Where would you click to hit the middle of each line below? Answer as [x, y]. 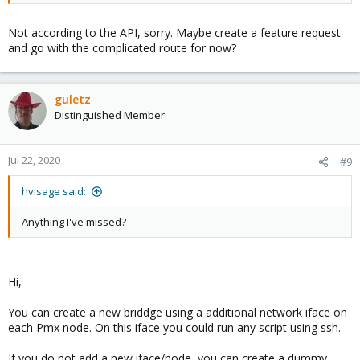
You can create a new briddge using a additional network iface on [178, 312]
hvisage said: [54, 191]
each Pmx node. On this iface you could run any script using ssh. [174, 327]
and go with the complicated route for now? [122, 48]
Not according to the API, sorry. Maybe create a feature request [174, 33]
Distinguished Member [110, 115]
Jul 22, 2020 [34, 160]
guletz [73, 99]
